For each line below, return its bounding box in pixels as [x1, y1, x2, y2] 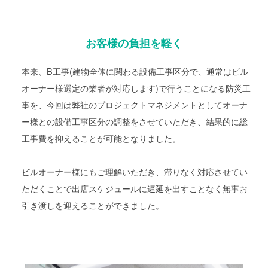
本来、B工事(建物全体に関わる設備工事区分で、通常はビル [22, 64, 249, 77]
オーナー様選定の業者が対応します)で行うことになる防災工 [22, 81, 251, 94]
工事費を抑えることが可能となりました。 [22, 131, 181, 144]
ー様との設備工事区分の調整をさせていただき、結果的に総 [22, 114, 248, 127]
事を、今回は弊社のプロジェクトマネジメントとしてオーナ [22, 98, 248, 111]
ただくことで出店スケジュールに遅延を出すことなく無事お [22, 181, 248, 194]
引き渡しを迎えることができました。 [22, 198, 165, 211]
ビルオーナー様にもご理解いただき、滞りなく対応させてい [22, 165, 248, 178]
